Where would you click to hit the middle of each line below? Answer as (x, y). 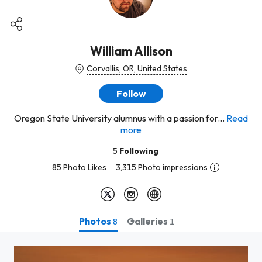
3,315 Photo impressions (162, 167)
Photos (96, 221)
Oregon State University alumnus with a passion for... (119, 118)
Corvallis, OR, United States (137, 68)
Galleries (148, 221)
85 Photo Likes (79, 167)
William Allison (131, 51)
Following (139, 151)
